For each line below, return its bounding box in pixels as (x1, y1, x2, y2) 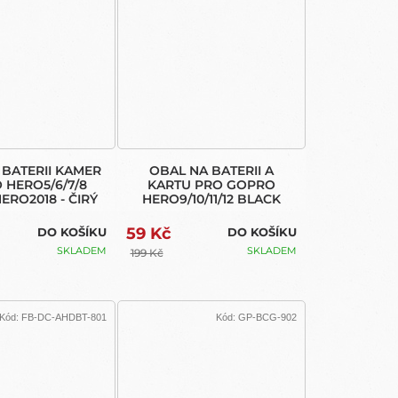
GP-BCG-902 (238, 311, 297, 322)
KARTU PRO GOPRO (147, 177, 275, 194)
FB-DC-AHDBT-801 (20, 311, 107, 322)
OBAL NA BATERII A (148, 163, 274, 179)
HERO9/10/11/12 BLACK (141, 191, 281, 208)
